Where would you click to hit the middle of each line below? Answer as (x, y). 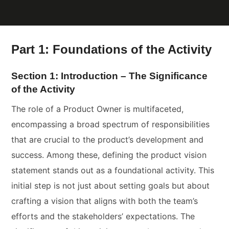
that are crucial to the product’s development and (108, 139)
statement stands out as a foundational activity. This (113, 170)
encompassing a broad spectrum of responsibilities (111, 124)
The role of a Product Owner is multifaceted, (98, 109)
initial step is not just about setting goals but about (111, 185)
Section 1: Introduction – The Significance (110, 76)
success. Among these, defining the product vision (109, 155)
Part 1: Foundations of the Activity (112, 49)
